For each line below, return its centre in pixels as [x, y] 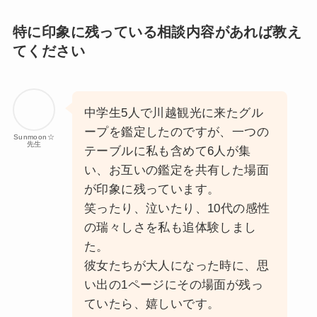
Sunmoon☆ [34, 137]
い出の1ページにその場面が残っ [173, 285]
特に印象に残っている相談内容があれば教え [157, 31]
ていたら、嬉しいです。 [152, 304]
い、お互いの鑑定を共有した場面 [176, 171]
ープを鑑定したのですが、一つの [176, 132]
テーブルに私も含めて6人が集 [167, 151]
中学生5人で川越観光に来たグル [173, 113]
